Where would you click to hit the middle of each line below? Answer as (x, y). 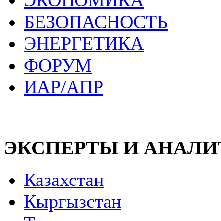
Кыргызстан (73, 201)
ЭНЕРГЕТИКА (84, 44)
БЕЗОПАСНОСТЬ (96, 22)
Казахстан (64, 179)
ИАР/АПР (63, 87)
